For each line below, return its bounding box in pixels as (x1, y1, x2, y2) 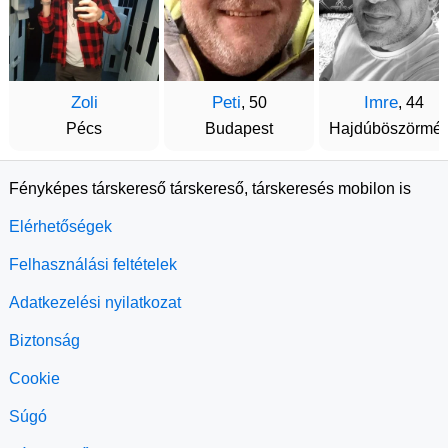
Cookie (9, 370, 60, 387)
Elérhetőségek (9, 218, 112, 235)
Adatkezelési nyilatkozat (9, 294, 181, 311)
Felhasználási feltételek (9, 256, 177, 273)
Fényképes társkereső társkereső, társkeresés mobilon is (9, 180, 411, 197)
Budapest (205, 120, 273, 137)
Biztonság (9, 332, 80, 349)
